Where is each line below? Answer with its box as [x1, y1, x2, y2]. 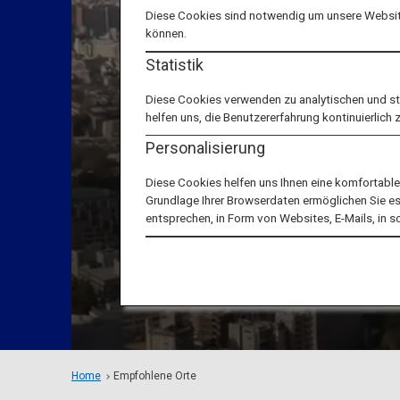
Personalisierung [146, 138, 266, 157]
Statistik [146, 54, 204, 74]
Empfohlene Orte [113, 370, 196, 382]
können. [146, 26, 187, 40]
